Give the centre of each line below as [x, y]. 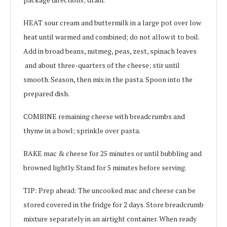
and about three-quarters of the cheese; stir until [102, 65]
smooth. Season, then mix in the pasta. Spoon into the [108, 80]
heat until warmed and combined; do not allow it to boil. [111, 37]
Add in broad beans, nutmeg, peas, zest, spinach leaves [110, 51]
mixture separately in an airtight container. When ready [110, 219]
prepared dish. [46, 94]
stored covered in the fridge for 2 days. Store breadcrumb [113, 205]
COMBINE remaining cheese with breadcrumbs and [104, 117]
